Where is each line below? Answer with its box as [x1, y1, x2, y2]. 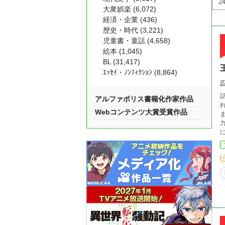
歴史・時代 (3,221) [103, 26, 163, 34]
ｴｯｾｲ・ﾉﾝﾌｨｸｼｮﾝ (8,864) [103, 68, 177, 76]
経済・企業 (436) [103, 16, 157, 24]
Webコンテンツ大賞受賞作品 [95, 108, 187, 116]
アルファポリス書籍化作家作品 [95, 95, 193, 103]
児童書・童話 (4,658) [103, 37, 170, 45]
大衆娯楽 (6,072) [103, 5, 156, 13]
